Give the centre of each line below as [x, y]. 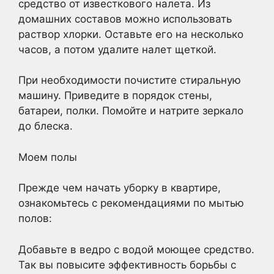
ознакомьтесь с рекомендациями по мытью [131, 203]
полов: [35, 218]
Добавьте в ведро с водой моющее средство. [136, 249]
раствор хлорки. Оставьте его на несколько [131, 34]
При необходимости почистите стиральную [130, 80]
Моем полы [48, 157]
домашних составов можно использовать [125, 19]
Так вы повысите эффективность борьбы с [127, 265]
